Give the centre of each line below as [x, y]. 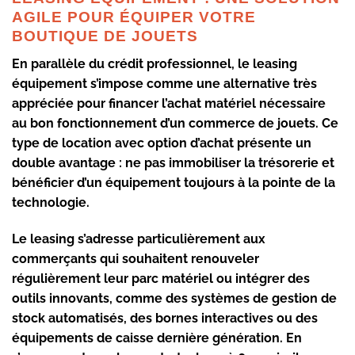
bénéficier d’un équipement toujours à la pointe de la [174, 182]
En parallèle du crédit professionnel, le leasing [155, 63]
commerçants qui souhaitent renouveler [136, 258]
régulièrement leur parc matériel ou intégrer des [161, 278]
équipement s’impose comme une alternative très [164, 83]
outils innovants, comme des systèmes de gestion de [174, 298]
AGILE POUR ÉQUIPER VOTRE [134, 17]
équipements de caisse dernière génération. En [157, 338]
